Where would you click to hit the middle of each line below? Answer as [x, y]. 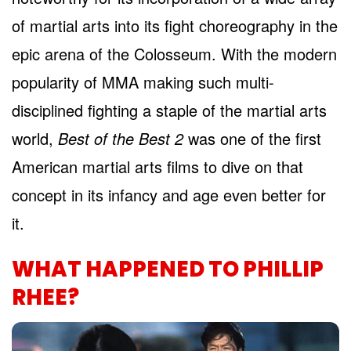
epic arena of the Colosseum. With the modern [174, 54]
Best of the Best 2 [121, 139]
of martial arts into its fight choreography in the [175, 26]
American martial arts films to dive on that [157, 167]
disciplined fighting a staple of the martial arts [169, 110]
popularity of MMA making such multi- [143, 82]
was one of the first [252, 139]
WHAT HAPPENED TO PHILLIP [168, 269]
